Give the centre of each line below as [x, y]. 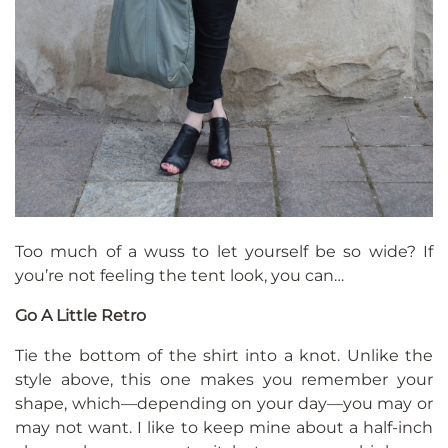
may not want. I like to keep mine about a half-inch [224, 428]
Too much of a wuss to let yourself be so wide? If [224, 252]
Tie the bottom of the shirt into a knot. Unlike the [224, 356]
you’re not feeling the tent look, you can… [179, 276]
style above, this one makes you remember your [224, 380]
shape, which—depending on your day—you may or [224, 404]
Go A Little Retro [80, 316]
